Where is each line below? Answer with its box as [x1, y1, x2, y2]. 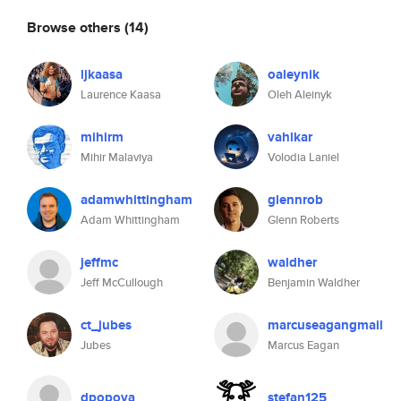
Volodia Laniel [268, 149, 339, 166]
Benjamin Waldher [268, 274, 360, 291]
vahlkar [268, 127, 312, 147]
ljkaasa [81, 64, 123, 84]
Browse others [27, 16, 124, 38]
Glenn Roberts [268, 211, 339, 228]
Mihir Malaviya [81, 149, 153, 166]
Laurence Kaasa [81, 86, 161, 103]
